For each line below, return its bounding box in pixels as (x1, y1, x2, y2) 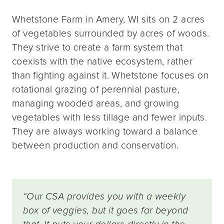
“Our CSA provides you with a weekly (22, 189, 186, 204)
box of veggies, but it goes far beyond (22, 203, 188, 218)
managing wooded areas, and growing (12, 95, 179, 110)
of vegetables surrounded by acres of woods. (12, 25, 209, 40)
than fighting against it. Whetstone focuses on (12, 67, 209, 82)
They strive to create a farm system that (12, 39, 183, 54)
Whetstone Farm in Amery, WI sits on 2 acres (12, 11, 205, 26)
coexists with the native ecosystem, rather (12, 53, 193, 68)
